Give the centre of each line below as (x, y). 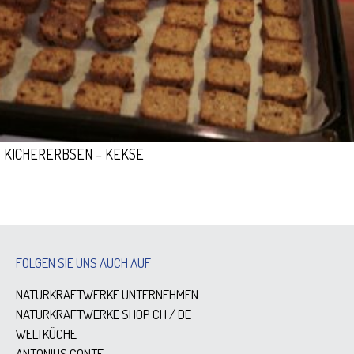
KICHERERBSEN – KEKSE (74, 154)
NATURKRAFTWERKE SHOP (83, 314)
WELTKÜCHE (46, 334)
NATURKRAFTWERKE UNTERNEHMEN (107, 294)
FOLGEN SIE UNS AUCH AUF (83, 263)
